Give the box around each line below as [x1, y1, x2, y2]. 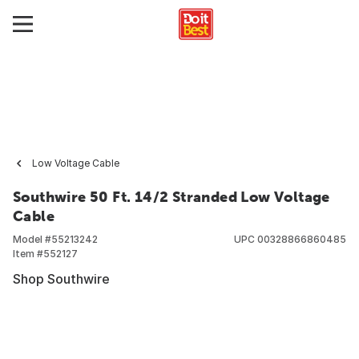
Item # [13, 248, 43, 260]
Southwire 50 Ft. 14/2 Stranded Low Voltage [13, 188, 330, 205]
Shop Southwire [13, 271, 110, 287]
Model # [13, 233, 51, 245]
